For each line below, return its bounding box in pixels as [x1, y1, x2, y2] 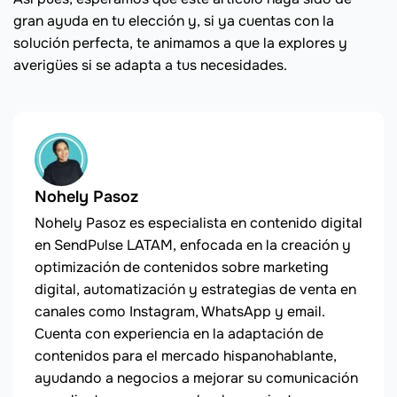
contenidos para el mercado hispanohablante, [35, 346, 337, 366]
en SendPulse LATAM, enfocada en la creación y [35, 236, 351, 255]
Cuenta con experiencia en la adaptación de [35, 324, 323, 344]
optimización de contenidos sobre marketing [35, 258, 329, 277]
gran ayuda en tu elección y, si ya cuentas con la [13, 12, 334, 31]
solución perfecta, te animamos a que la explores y [13, 34, 347, 53]
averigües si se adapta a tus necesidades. [13, 56, 287, 75]
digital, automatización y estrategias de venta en [35, 280, 356, 300]
